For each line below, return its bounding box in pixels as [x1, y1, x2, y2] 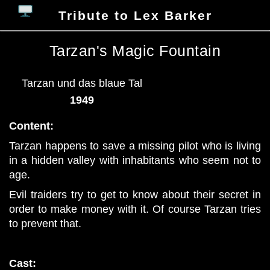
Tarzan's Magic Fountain [49, 42, 221, 59]
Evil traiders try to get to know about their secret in [9, 188, 261, 201]
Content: [9, 120, 54, 133]
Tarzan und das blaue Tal [22, 77, 142, 90]
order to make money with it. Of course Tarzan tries [9, 202, 261, 215]
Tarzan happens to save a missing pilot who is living [9, 140, 261, 152]
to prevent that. [9, 217, 81, 230]
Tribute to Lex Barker [58, 8, 212, 22]
